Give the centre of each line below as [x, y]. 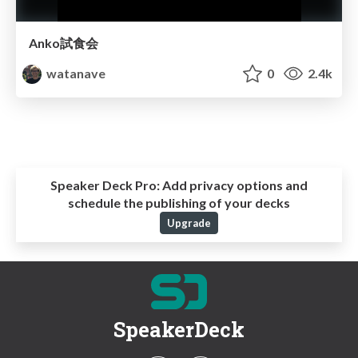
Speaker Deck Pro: [105, 185]
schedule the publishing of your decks [179, 202]
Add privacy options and [234, 185]
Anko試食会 [64, 43]
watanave [75, 74]
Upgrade [189, 223]
